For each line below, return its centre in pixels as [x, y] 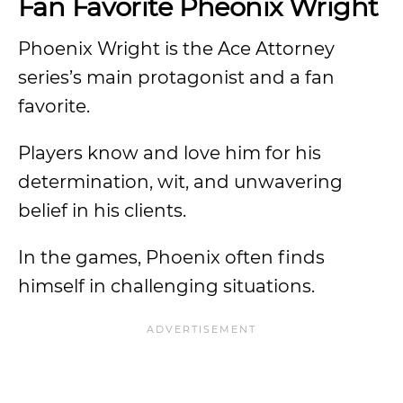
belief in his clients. [104, 210]
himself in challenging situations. [166, 286]
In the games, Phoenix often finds [171, 257]
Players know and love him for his [170, 153]
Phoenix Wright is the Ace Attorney [176, 49]
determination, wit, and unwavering [180, 182]
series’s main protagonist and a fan [176, 77]
